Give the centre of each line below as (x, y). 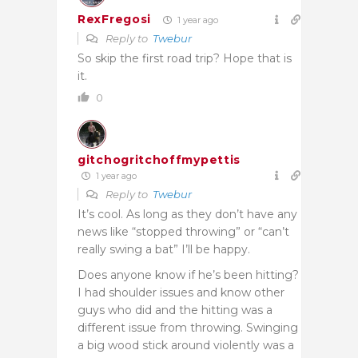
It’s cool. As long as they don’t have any (187, 214)
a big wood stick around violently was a (186, 345)
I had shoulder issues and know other (181, 292)
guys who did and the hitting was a (175, 310)
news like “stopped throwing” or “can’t (183, 231)
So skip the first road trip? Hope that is (185, 58)
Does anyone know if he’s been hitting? (188, 274)
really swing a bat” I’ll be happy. (164, 249)
